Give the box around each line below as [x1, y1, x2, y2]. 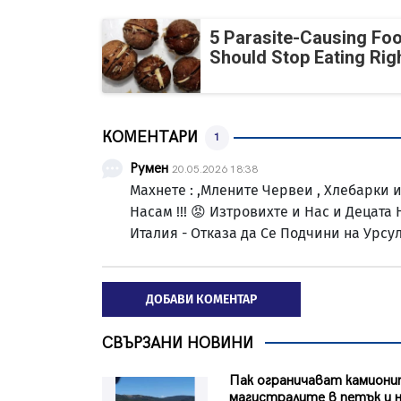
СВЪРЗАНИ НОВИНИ [102, 333, 253, 353]
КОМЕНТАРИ [102, 128, 198, 148]
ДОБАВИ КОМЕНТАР [146, 291, 257, 307]
